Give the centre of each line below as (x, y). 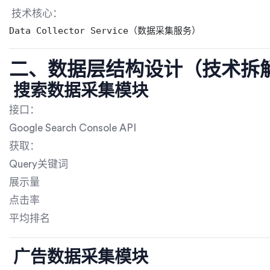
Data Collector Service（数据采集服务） (105, 31)
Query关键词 (39, 165)
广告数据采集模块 (79, 258)
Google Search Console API (73, 128)
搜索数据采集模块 (79, 91)
